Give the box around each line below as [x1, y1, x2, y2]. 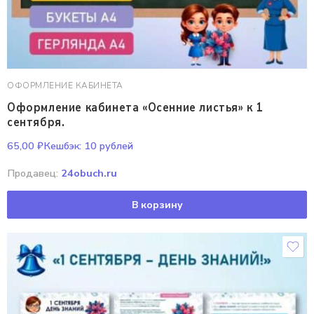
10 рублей [81, 139, 133, 153]
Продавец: [7, 166, 61, 180]
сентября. [7, 114, 65, 130]
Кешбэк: [43, 139, 81, 153]
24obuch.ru [61, 166, 117, 180]
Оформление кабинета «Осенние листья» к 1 [7, 100, 264, 116]
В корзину [131, 198, 183, 212]
